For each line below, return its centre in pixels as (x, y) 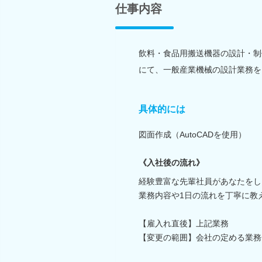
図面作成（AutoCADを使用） (192, 134)
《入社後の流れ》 (171, 162)
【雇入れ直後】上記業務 (184, 223)
